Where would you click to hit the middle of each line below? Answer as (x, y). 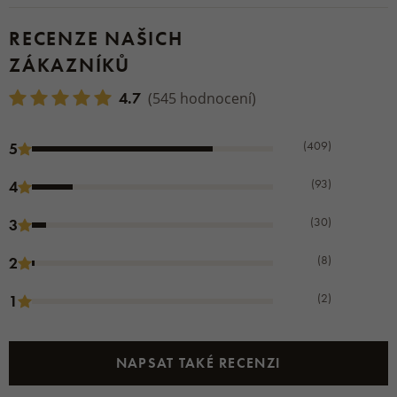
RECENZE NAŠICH (96, 39)
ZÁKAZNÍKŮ (70, 65)
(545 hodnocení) (202, 97)
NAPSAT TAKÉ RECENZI (198, 363)
